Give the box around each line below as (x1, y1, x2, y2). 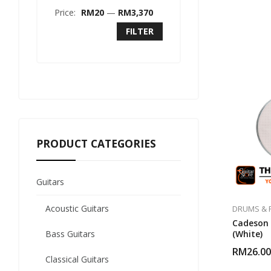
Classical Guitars (45, 253, 109, 265)
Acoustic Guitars (45, 203, 109, 214)
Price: (54, 7, 78, 18)
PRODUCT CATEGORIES (36, 136, 156, 151)
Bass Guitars (45, 228, 95, 240)
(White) (232, 228, 263, 240)
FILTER (125, 25, 154, 37)
